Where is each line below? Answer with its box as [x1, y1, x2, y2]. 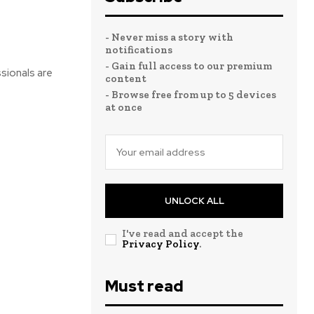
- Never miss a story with [105, 31, 233, 43]
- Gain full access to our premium [105, 60, 272, 72]
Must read [105, 276, 184, 296]
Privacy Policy [122, 238, 199, 250]
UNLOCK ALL [164, 195, 224, 207]
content [105, 72, 146, 85]
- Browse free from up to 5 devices [105, 88, 276, 101]
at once [105, 101, 142, 114]
